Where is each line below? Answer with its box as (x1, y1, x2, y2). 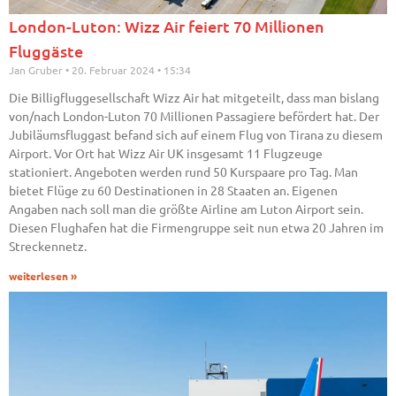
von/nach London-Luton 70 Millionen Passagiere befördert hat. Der (9, 108, 379, 125)
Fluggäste (9, 41, 83, 62)
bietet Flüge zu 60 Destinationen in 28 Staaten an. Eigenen (9, 182, 338, 199)
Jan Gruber (9, 63, 65, 78)
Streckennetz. (9, 238, 87, 255)
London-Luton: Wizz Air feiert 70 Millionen (9, 16, 324, 37)
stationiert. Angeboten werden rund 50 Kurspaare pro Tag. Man (9, 164, 358, 180)
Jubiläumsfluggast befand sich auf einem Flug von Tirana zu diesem (9, 126, 383, 143)
